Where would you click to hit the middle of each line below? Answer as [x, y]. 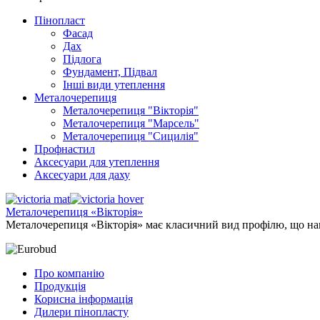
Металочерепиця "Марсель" [131, 123]
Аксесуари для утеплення [97, 162]
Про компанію [69, 273]
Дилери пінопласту [81, 312]
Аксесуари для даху [82, 175]
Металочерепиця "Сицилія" [131, 136]
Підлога [82, 59]
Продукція [60, 286]
